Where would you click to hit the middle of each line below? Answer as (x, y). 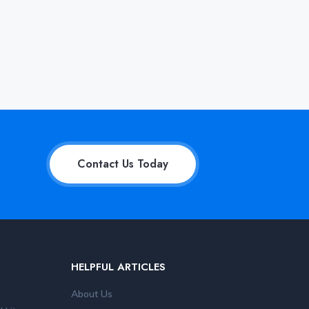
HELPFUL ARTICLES (118, 267)
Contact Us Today (123, 164)
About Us (91, 293)
